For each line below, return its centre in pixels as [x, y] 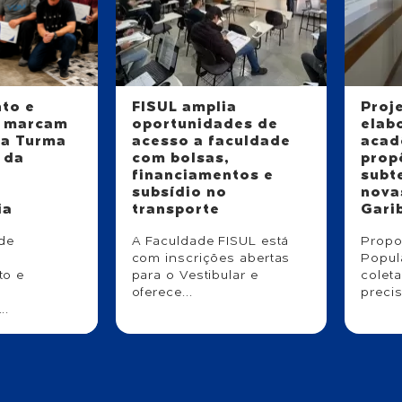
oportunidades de [205, 124]
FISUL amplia [184, 107]
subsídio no [179, 192]
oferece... [162, 292]
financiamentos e [202, 175]
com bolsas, [180, 158]
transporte [175, 210]
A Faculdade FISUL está [210, 241]
